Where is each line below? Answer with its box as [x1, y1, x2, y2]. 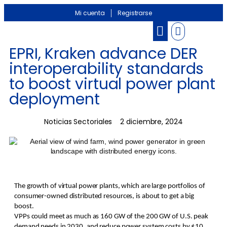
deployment [9, 89, 100, 110]
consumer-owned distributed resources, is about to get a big [14, 193, 195, 200]
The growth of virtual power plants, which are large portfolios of [14, 182, 205, 190]
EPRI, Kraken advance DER [9, 43, 198, 64]
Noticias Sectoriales [44, 117, 112, 127]
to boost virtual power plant [9, 73, 216, 95]
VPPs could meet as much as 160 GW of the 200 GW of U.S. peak [14, 213, 208, 220]
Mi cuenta [74, 9, 105, 17]
